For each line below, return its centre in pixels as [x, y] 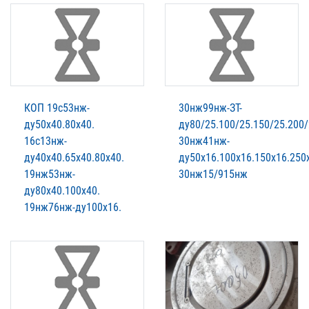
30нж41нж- [204, 141]
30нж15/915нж [213, 174]
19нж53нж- [50, 174]
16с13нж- [46, 141]
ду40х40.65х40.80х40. [74, 157]
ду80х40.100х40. [62, 190]
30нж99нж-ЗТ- [210, 108]
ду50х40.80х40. [59, 124]
